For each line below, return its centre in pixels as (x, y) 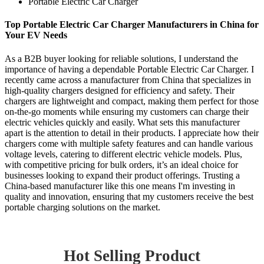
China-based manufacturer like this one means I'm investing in (120, 186)
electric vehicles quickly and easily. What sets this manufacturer (122, 122)
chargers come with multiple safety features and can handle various (129, 143)
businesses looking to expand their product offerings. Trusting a (122, 175)
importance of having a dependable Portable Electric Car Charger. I (129, 69)
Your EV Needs (36, 35)
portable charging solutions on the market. (82, 207)
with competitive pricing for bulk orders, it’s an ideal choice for (121, 164)
